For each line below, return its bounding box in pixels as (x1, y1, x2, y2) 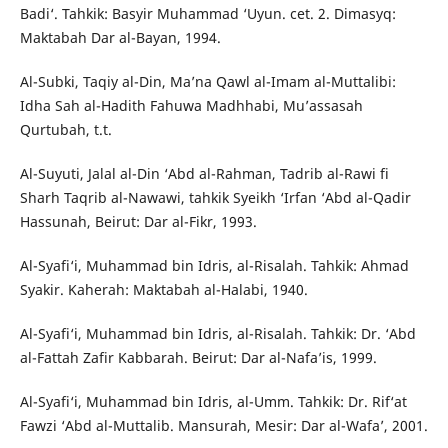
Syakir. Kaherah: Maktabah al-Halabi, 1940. (19, 280, 308, 300)
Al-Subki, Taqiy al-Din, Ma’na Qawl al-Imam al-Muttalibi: (19, 72, 396, 92)
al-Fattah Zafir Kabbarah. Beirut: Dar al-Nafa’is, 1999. (19, 348, 377, 368)
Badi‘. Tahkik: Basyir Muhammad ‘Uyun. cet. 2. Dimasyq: (19, 4, 396, 24)
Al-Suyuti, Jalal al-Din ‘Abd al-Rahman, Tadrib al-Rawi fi (19, 164, 389, 184)
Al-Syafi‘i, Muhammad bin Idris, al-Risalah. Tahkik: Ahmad (19, 256, 409, 276)
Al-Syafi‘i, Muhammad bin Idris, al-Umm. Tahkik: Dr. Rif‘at (19, 392, 407, 412)
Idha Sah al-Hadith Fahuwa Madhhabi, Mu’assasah (19, 96, 363, 116)
